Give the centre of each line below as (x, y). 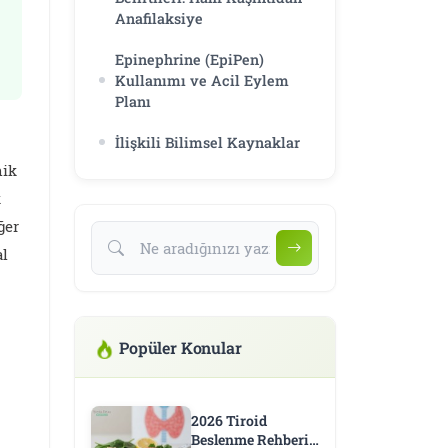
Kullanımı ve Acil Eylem (202, 80)
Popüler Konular (180, 347)
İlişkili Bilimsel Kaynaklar (207, 142)
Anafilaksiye (159, 18)
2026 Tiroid (229, 420)
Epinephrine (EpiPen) (189, 59)
